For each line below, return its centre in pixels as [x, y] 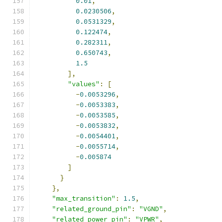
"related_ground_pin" [92, 209]
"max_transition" [84, 198]
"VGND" [151, 209]
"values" [84, 84]
